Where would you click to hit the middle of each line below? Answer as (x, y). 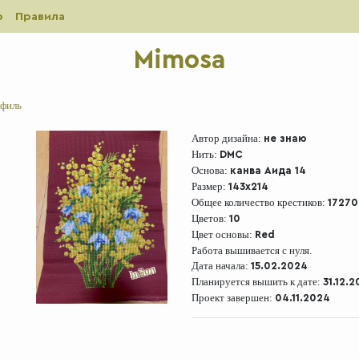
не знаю (285, 138)
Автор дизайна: (228, 138)
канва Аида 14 (268, 170)
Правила (40, 17)
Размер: (210, 186)
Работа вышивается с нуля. (252, 250)
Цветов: (210, 218)
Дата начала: (221, 265)
